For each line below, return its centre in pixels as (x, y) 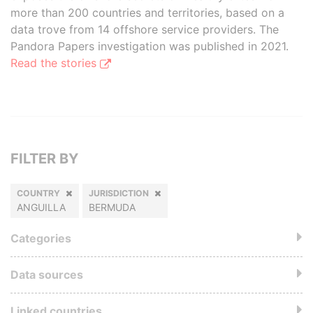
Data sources (47, 275)
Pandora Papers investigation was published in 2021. (150, 46)
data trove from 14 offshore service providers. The (145, 29)
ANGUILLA (41, 207)
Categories (41, 238)
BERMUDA (112, 207)
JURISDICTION (119, 193)
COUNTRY (38, 193)
